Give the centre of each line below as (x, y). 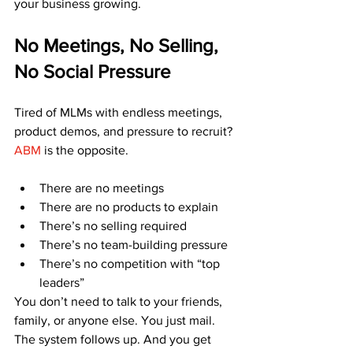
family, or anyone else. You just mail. (116, 320)
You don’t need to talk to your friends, (120, 301)
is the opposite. (85, 150)
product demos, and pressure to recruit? (123, 131)
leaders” (62, 282)
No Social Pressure (93, 71)
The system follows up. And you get (114, 339)
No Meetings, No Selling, (119, 45)
